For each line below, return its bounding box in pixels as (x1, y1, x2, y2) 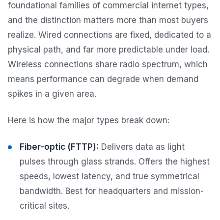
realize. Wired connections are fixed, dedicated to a (8, 30, 211, 40)
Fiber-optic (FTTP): (20, 142, 99, 152)
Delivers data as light (99, 142, 185, 152)
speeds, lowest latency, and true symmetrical (20, 171, 199, 182)
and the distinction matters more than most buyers (8, 15, 208, 26)
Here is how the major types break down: (8, 115, 169, 126)
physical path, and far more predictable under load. (8, 45, 209, 55)
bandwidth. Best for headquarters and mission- (20, 186, 204, 196)
